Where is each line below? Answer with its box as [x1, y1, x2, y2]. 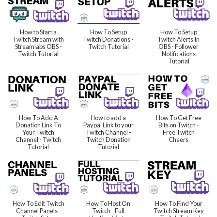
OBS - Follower [158, 42, 199, 50]
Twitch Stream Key [153, 207, 204, 215]
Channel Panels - [15, 207, 61, 215]
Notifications [161, 49, 196, 58]
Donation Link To [15, 121, 62, 129]
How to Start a [20, 28, 57, 36]
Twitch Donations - [83, 35, 134, 43]
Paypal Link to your [83, 121, 134, 129]
